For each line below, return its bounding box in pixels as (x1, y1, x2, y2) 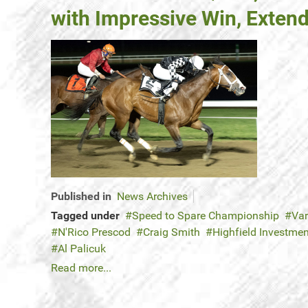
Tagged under (51, 209, 120, 223)
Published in (51, 190, 111, 203)
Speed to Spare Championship (132, 209, 279, 223)
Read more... (51, 261, 111, 275)
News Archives (117, 190, 188, 203)
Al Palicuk (58, 242, 106, 256)
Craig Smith (143, 225, 200, 239)
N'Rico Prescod (58, 225, 131, 239)
